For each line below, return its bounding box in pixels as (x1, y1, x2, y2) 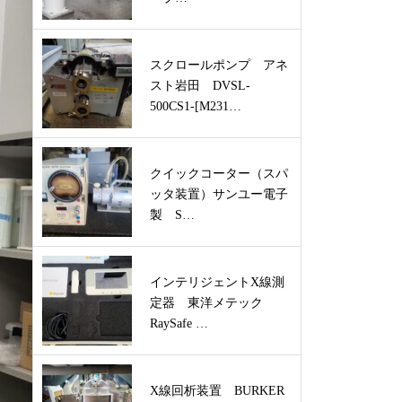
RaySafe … (150, 317, 208, 330)
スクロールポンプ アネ (150, 58, 288, 72)
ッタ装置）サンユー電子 (150, 188, 288, 201)
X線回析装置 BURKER (150, 384, 284, 398)
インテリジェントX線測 (150, 275, 284, 289)
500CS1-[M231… (150, 100, 241, 113)
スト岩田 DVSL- (150, 79, 250, 92)
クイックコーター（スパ (150, 167, 288, 180)
